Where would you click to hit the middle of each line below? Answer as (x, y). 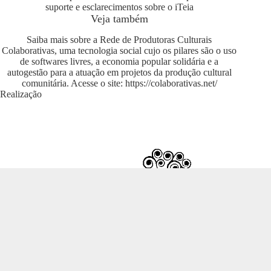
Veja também (119, 18)
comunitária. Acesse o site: (73, 83)
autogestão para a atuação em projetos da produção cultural (119, 73)
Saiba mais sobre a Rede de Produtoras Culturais (119, 40)
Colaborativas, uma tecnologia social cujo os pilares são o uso (119, 51)
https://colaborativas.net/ (171, 83)
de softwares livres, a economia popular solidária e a (119, 62)
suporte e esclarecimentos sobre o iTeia (119, 7)
